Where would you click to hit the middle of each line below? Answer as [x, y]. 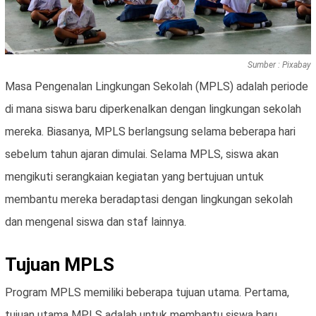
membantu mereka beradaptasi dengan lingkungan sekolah [149, 200]
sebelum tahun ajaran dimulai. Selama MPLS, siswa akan [142, 154]
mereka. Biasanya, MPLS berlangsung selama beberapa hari [150, 132]
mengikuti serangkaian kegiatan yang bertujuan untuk [134, 177]
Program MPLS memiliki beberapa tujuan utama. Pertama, [147, 293]
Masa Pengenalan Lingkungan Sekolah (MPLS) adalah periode [157, 87]
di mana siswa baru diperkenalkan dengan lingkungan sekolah [153, 109]
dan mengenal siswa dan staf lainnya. [96, 222]
